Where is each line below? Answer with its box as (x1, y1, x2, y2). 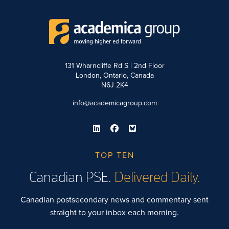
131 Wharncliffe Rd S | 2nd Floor (64, 60, 165, 71)
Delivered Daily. (114, 170, 200, 185)
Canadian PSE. (29, 170, 114, 185)
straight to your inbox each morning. (50, 206, 179, 218)
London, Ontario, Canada (75, 70, 154, 81)
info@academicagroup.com (72, 97, 157, 108)
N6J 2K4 (101, 79, 128, 90)
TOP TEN (95, 149, 134, 161)
